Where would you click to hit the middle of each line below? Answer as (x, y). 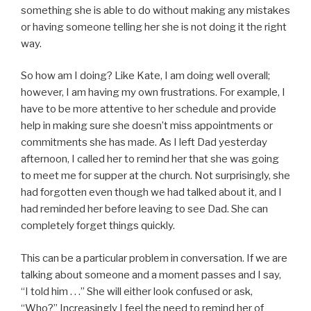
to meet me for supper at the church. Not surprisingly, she (155, 176)
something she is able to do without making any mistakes (155, 10)
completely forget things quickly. (98, 226)
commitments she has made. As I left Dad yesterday (144, 143)
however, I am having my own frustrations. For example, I (153, 93)
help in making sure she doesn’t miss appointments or (147, 126)
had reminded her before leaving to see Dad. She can (144, 209)
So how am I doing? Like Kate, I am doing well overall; (145, 76)
